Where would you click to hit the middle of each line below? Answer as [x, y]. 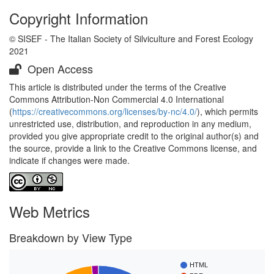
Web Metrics [50, 211]
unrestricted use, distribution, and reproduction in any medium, [130, 124]
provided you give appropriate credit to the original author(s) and [134, 136]
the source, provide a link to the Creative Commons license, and [133, 148]
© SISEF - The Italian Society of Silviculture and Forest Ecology [131, 39]
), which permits [228, 111]
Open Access [59, 68]
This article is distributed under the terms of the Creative [118, 87]
